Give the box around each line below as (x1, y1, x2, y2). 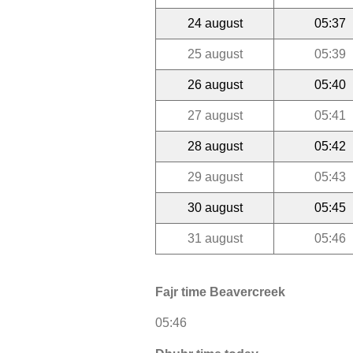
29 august (187, 169, 243, 184)
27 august (187, 108, 243, 122)
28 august (187, 139, 243, 153)
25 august (187, 46, 243, 61)
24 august (187, 16, 243, 30)
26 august (187, 77, 243, 91)
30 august (187, 200, 243, 214)
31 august (187, 231, 243, 245)
